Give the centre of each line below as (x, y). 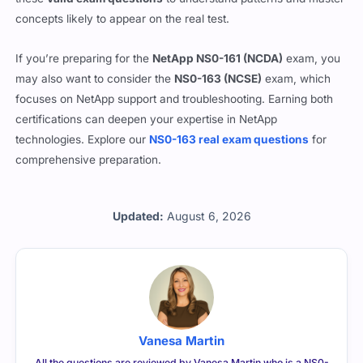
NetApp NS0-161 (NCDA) (218, 59)
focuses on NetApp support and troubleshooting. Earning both (175, 99)
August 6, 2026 (209, 216)
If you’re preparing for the (84, 59)
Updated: (138, 216)
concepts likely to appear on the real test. (123, 19)
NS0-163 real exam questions (229, 140)
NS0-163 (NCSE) (218, 79)
